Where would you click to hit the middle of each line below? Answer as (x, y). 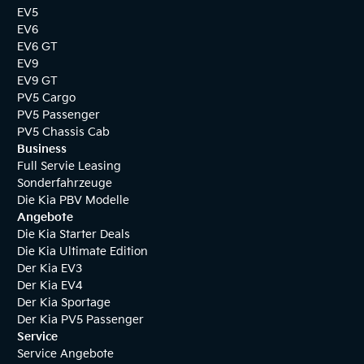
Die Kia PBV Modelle (73, 201)
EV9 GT (37, 81)
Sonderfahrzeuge (64, 184)
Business (41, 149)
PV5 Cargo (46, 98)
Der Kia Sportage (63, 303)
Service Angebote (65, 354)
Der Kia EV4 (49, 286)
